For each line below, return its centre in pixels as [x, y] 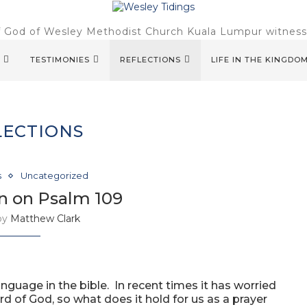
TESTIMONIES [60, 60]
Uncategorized [55, 175]
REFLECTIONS [150, 60]
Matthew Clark [46, 219]
